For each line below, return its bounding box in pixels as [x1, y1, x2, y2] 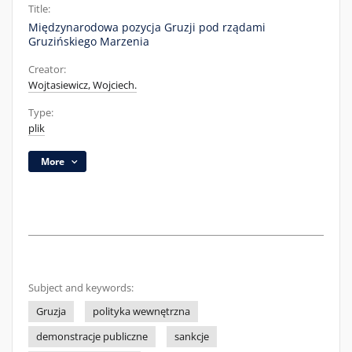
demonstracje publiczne [36, 330, 148, 343]
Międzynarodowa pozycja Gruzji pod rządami [28, 20, 266, 35]
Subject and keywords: [28, 281, 134, 295]
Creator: [28, 63, 66, 76]
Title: [28, 2, 50, 16]
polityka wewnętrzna [93, 305, 190, 318]
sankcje [174, 330, 209, 343]
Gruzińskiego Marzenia [28, 34, 149, 49]
